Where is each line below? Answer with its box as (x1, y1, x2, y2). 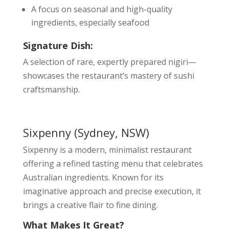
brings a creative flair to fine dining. (22, 199, 158, 211)
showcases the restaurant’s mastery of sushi (22, 70, 194, 81)
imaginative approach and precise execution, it (22, 186, 201, 197)
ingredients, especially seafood (31, 17, 149, 28)
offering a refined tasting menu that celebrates (22, 158, 203, 169)
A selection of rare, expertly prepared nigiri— (22, 56, 196, 67)
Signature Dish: (22, 39, 93, 52)
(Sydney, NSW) (71, 125, 149, 140)
